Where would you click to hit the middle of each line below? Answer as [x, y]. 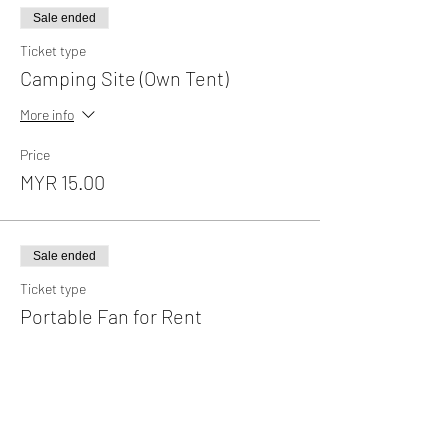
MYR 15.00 [62, 181]
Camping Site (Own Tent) [124, 77]
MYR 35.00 [64, 419]
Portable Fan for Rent [111, 315]
